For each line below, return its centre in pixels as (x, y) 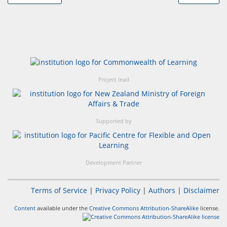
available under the (62, 208)
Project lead (113, 80)
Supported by (113, 121)
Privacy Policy (118, 191)
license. (209, 208)
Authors (162, 191)
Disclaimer (201, 191)
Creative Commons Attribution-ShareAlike (144, 208)
